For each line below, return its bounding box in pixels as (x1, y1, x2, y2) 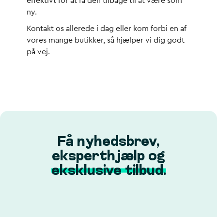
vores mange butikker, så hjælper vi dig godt (27, 36, 185, 44)
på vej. (27, 48, 50, 56)
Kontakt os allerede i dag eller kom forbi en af (27, 25, 186, 32)
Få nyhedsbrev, (58, 136, 159, 149)
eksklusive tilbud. (51, 165, 166, 178)
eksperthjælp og (52, 150, 165, 164)
